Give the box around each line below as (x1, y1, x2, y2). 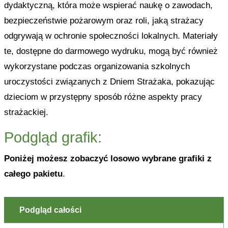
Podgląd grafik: (4, 129, 102, 146)
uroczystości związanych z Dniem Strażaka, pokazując (4, 77, 215, 87)
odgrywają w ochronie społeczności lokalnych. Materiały (4, 31, 218, 41)
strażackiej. (4, 107, 48, 117)
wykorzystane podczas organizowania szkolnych (4, 62, 190, 71)
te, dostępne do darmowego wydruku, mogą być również (4, 46, 218, 56)
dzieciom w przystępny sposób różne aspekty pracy (4, 92, 202, 102)
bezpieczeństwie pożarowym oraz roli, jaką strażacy (4, 16, 204, 25)
